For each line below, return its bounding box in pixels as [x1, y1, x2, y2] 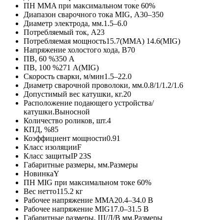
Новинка [24, 169, 54, 178]
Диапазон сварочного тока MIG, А [24, 10, 140, 19]
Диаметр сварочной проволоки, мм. [24, 81, 144, 90]
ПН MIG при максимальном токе [24, 178, 137, 187]
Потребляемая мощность [24, 37, 106, 46]
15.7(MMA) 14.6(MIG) [106, 37, 180, 46]
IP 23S [71, 152, 91, 161]
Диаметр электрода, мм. [24, 19, 104, 28]
